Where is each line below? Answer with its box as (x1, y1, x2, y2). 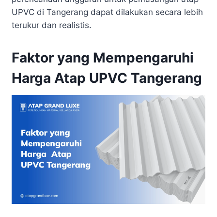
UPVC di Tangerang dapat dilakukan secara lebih (12, 7, 203, 17)
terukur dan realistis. (12, 20, 92, 30)
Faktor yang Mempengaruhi (12, 49, 194, 66)
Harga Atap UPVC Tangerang (12, 69, 202, 86)
